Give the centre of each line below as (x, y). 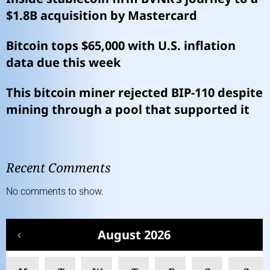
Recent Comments (58, 167)
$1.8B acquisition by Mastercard (102, 15)
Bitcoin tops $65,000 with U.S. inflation (121, 45)
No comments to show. (55, 191)
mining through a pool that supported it (128, 109)
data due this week (63, 62)
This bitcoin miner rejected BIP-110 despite (134, 92)
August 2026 (134, 234)
